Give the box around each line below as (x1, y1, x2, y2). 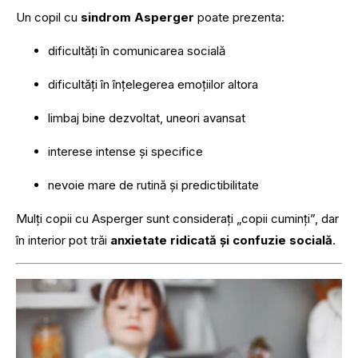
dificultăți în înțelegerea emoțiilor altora (48, 77, 258, 93)
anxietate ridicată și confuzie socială (110, 233, 332, 249)
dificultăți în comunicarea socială (48, 43, 225, 59)
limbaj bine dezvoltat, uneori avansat (48, 110, 245, 126)
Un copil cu (16, 10, 81, 26)
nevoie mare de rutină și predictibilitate (48, 177, 259, 193)
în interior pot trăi (16, 233, 110, 249)
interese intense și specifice (48, 144, 203, 160)
